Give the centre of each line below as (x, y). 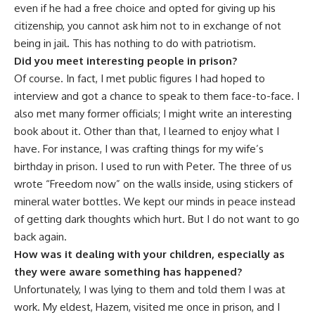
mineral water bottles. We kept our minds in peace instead (155, 202)
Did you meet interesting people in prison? (126, 61)
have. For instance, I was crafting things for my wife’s (139, 149)
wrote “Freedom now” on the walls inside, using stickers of (153, 184)
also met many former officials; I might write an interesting (153, 114)
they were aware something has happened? (128, 272)
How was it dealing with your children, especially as (149, 255)
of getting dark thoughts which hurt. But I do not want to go (157, 219)
